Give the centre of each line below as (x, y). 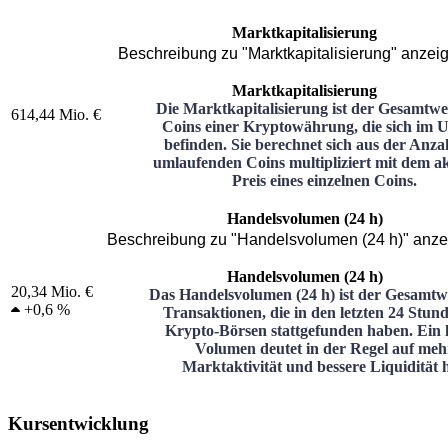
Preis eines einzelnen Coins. (324, 180)
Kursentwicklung (78, 424)
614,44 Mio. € (56, 114)
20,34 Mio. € (52, 291)
